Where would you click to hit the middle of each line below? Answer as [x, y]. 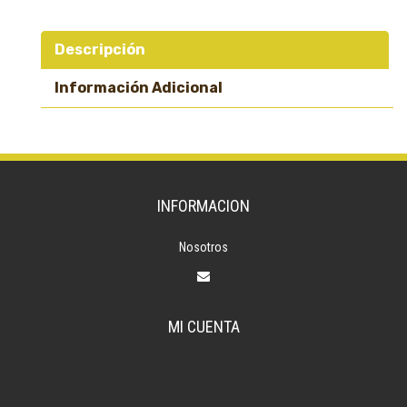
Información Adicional [139, 88]
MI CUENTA [203, 327]
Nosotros [203, 247]
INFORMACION [203, 206]
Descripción [100, 50]
